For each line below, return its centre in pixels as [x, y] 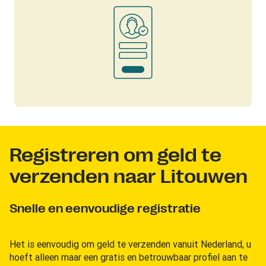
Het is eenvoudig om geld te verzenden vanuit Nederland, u [130, 244]
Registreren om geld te [115, 155]
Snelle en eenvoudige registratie [105, 208]
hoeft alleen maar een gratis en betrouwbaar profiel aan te [129, 257]
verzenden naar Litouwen [129, 176]
